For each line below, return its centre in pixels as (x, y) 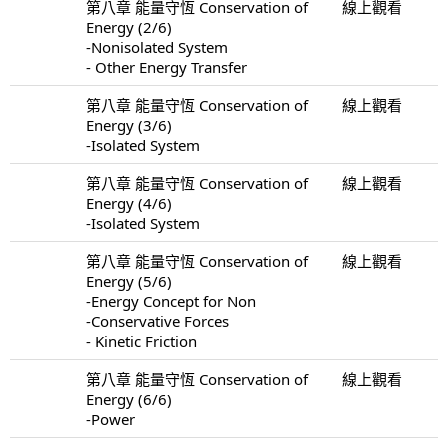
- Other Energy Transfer (166, 66)
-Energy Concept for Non (171, 300)
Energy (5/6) (129, 280)
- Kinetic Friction (141, 340)
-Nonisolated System (157, 46)
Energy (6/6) (129, 398)
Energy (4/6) (129, 202)
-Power (110, 418)
